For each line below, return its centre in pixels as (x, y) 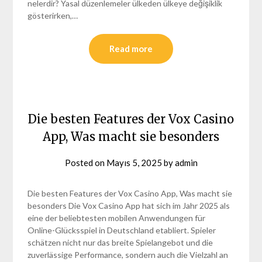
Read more (131, 48)
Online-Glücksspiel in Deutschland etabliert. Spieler (122, 230)
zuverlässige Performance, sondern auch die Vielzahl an (128, 254)
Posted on (85, 162)
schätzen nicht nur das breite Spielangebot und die (120, 242)
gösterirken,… (53, 15)
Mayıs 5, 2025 (134, 162)
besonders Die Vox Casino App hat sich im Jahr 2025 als (129, 205)
